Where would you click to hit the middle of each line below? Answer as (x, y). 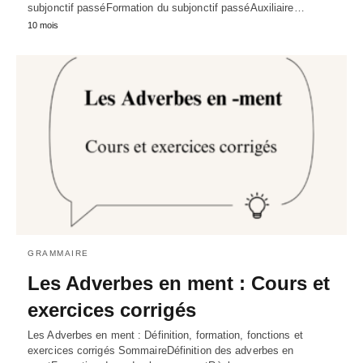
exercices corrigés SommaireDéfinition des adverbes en (161, 350)
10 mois (43, 26)
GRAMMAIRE (58, 253)
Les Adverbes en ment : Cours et (179, 283)
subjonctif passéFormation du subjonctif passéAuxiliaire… (166, 8)
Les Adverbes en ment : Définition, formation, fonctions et (165, 335)
